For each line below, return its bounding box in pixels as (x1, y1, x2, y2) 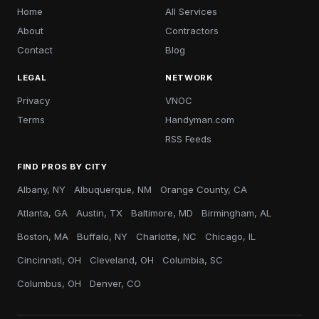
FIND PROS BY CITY (17, 162, 108, 172)
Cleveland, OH (90, 254, 154, 266)
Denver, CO (90, 278, 141, 289)
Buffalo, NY (77, 231, 127, 242)
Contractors (165, 25, 219, 36)
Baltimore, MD (131, 207, 193, 219)
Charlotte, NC (136, 231, 197, 242)
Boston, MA (17, 231, 68, 242)
